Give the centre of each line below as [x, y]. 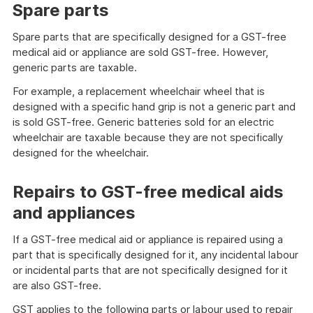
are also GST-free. [57, 285]
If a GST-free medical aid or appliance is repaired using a [148, 239]
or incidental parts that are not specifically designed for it [150, 270]
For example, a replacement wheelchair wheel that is [139, 91]
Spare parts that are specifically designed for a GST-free [150, 37]
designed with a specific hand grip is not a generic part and [154, 107]
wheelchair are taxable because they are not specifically [148, 137]
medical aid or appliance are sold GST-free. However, [140, 52]
